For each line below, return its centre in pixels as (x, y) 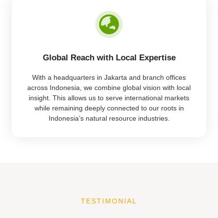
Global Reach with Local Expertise (109, 57)
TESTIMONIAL (109, 201)
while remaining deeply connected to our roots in (109, 108)
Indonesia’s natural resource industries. (109, 118)
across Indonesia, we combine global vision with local (109, 87)
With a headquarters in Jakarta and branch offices (109, 77)
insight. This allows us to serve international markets (109, 98)
